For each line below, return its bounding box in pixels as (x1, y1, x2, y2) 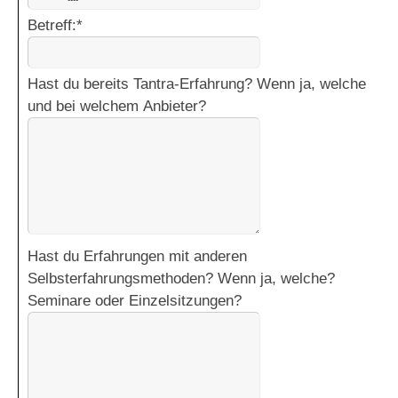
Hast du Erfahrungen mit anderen (28, 248, 247, 266)
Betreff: (28, 17, 76, 35)
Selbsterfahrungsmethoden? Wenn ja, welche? (28, 270, 335, 288)
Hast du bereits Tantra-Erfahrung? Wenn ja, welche (28, 76, 366, 93)
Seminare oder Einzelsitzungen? (28, 292, 242, 310)
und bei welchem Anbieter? (28, 98, 206, 115)
